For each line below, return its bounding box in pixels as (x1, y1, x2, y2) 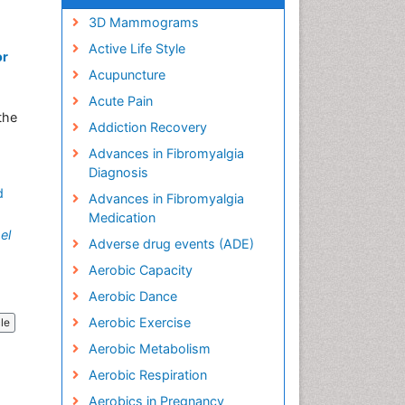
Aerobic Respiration (88, 367, 207, 382)
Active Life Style (88, 41, 185, 56)
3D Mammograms (88, 14, 199, 30)
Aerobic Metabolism (88, 341, 211, 356)
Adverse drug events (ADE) (88, 236, 254, 251)
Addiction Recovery (88, 119, 207, 135)
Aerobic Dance (88, 288, 177, 304)
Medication (88, 210, 155, 225)
